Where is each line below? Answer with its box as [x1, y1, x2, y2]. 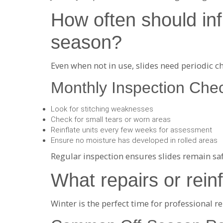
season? [51, 31, 122, 53]
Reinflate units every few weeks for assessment [51, 125, 212, 134]
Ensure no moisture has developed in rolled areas [51, 135, 218, 145]
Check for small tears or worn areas [51, 114, 171, 124]
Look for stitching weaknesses [51, 104, 153, 113]
